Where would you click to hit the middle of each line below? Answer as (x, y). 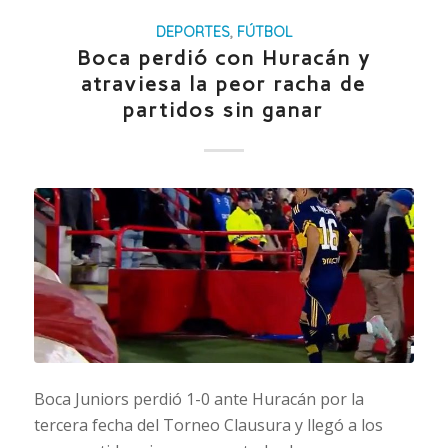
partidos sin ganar (224, 110)
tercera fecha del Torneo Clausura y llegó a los (208, 425)
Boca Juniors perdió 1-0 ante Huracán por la (198, 399)
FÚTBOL (264, 32)
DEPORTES (192, 32)
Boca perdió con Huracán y (223, 58)
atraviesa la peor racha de (224, 84)
